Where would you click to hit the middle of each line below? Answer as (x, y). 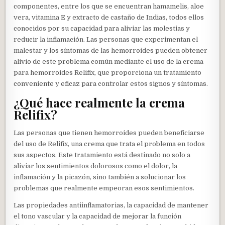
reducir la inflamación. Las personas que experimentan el (106, 39)
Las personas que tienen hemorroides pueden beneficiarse (109, 133)
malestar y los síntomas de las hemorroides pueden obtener (111, 50)
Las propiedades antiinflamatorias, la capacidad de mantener (111, 205)
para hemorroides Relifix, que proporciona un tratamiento (108, 72)
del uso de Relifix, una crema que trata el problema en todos (109, 144)
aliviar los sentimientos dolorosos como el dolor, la (96, 166)
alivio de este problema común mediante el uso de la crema (109, 61)
